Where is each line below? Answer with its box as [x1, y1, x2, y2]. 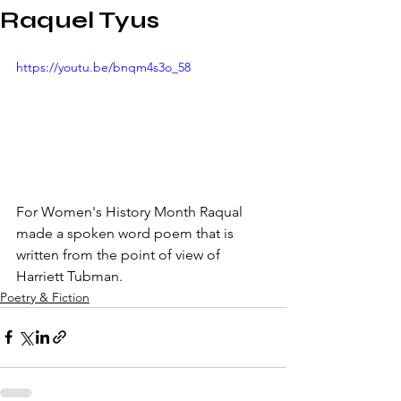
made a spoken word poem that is [16, 224, 237, 242]
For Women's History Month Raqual [16, 202, 246, 220]
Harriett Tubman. [16, 267, 123, 285]
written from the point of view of [16, 245, 224, 263]
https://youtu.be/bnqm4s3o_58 [16, 59, 191, 75]
